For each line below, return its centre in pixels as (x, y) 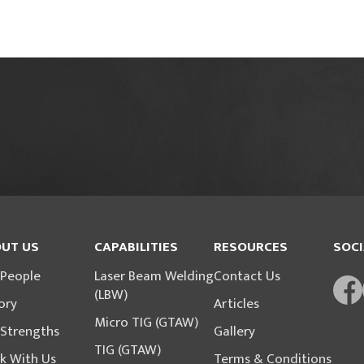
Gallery (234, 331)
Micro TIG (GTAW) (146, 323)
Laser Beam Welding (154, 276)
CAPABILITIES (136, 247)
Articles (236, 304)
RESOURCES (251, 247)
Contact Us (247, 276)
